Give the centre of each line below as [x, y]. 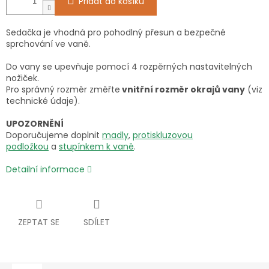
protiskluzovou [163, 135]
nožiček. [23, 78]
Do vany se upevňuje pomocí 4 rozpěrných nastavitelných [129, 67]
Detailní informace [45, 170]
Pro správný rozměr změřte [63, 90]
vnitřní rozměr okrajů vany [183, 90]
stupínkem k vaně [96, 147]
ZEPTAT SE [39, 222]
